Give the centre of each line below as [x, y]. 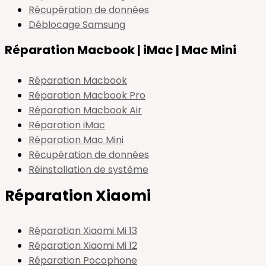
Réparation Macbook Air [85, 110]
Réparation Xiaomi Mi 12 [83, 246]
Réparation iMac [67, 125]
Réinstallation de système [88, 170]
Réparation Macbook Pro [87, 95]
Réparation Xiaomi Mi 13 [83, 231]
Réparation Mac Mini [76, 140]
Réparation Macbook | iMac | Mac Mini [121, 50]
